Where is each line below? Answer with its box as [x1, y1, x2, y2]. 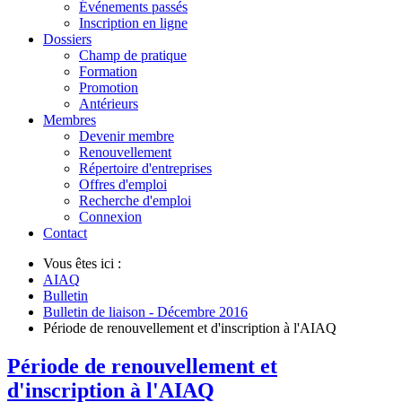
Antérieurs [79, 96, 138, 111]
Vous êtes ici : [43, 256, 128, 271]
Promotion [79, 80, 138, 95]
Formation [79, 64, 137, 79]
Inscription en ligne [79, 15, 188, 31]
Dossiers [43, 31, 92, 47]
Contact [43, 225, 87, 240]
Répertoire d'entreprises [79, 161, 212, 176]
